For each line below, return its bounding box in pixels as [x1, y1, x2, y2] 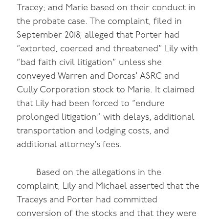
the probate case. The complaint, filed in [17, 17, 182, 26]
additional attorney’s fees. [17, 140, 122, 150]
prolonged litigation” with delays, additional [17, 112, 195, 122]
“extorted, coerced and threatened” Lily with [17, 44, 198, 54]
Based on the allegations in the [36, 168, 162, 177]
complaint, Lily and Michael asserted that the [17, 181, 200, 191]
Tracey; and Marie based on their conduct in [17, 3, 196, 13]
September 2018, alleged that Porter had [17, 30, 180, 40]
